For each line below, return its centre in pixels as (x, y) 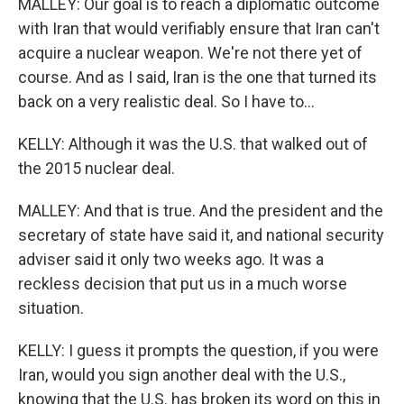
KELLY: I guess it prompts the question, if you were (198, 351)
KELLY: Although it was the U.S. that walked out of (193, 144)
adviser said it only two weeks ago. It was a (171, 260)
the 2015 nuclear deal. (96, 169)
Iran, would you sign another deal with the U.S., (182, 375)
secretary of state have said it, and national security (201, 235)
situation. (51, 308)
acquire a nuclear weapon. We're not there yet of (190, 53)
